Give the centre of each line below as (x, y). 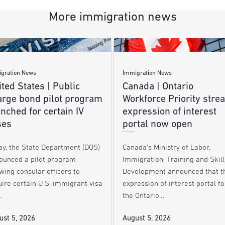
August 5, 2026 (146, 219)
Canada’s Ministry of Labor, (166, 148)
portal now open (157, 125)
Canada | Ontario (158, 87)
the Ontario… (143, 196)
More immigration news (113, 17)
